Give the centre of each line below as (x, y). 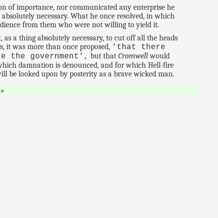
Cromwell (133, 56)
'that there (139, 47)
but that (104, 56)
